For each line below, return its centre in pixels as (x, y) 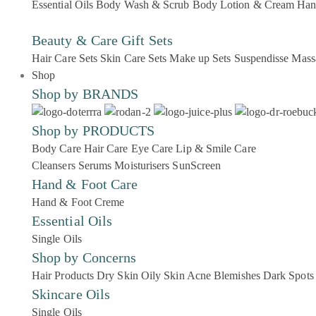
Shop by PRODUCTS (93, 130)
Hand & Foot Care (85, 184)
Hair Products (63, 275)
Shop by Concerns (84, 257)
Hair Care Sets (65, 58)
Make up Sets (200, 58)
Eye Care (152, 148)
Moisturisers (142, 165)
